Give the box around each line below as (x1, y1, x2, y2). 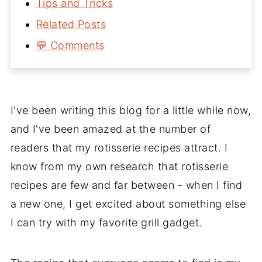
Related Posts (36, 18, 106, 30)
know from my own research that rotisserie (10, 160, 229, 173)
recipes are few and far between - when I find (10, 178, 243, 191)
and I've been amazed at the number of (10, 122, 211, 135)
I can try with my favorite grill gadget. (10, 216, 202, 229)
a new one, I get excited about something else (10, 197, 246, 210)
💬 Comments (36, 39, 105, 51)
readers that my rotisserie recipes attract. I (10, 141, 228, 154)
